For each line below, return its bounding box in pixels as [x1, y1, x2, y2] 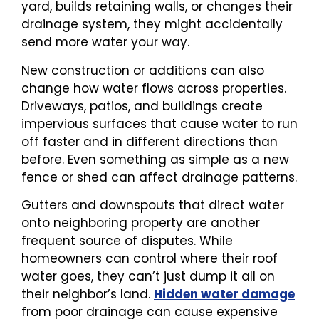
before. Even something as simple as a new [21, 150, 289, 168]
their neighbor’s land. [21, 286, 154, 303]
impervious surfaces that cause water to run [21, 115, 298, 132]
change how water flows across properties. [21, 79, 286, 97]
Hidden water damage [154, 286, 295, 303]
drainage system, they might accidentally [21, 16, 283, 33]
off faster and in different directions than [21, 132, 278, 150]
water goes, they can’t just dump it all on [21, 268, 275, 286]
